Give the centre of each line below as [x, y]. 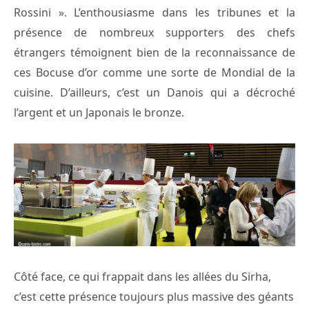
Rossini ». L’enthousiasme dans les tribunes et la [154, 12]
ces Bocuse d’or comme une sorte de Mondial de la [154, 72]
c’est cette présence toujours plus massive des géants [154, 296]
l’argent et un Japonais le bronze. [99, 112]
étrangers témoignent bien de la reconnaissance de [154, 52]
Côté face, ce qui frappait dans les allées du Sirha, [142, 276]
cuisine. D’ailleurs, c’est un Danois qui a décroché [154, 92]
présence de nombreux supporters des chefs [154, 32]
